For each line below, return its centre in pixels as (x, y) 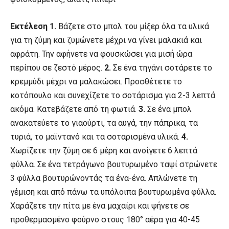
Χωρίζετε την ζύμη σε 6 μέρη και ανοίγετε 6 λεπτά (104, 151)
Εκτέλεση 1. (34, 27)
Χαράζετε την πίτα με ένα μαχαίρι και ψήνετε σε (100, 206)
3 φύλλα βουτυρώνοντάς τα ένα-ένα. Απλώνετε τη (104, 178)
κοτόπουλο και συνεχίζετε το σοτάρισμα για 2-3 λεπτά (113, 96)
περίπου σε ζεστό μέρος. (57, 68)
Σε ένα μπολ (168, 109)
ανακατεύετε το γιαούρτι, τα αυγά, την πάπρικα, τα (104, 123)
